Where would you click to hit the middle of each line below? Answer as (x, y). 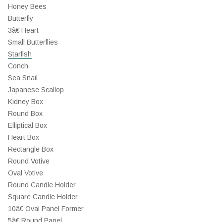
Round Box (25, 113)
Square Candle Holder (43, 197)
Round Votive (29, 161)
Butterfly (21, 18)
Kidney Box (26, 102)
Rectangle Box (31, 149)
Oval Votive (26, 173)
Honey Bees (27, 6)
